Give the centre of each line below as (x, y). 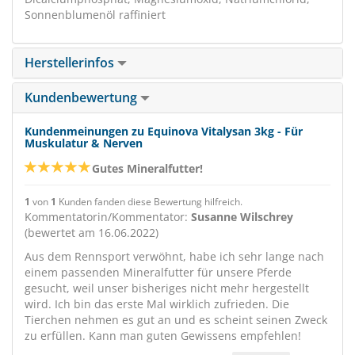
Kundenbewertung (82, 97)
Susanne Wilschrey (242, 217)
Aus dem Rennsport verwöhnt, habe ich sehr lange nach (174, 256)
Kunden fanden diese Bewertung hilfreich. (149, 201)
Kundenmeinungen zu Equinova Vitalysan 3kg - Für (164, 131)
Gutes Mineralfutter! (147, 168)
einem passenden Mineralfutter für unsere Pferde (158, 272)
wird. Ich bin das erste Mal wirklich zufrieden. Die (157, 304)
